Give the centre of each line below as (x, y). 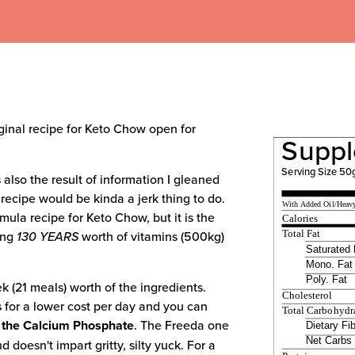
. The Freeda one (182, 325)
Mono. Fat (329, 264)
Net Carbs (328, 341)
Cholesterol (307, 295)
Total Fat (302, 233)
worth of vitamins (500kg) (152, 237)
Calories (300, 218)
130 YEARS (48, 237)
